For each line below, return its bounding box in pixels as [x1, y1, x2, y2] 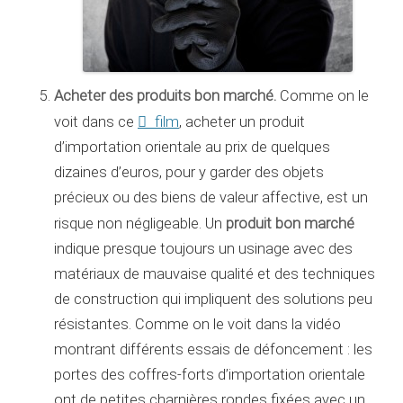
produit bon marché [226, 213, 354, 232]
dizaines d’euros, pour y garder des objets [54, 163, 324, 181]
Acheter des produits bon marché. [54, 85, 280, 104]
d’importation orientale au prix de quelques [54, 138, 330, 156]
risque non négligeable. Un [54, 214, 226, 232]
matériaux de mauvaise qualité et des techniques [54, 264, 375, 282]
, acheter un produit [179, 112, 305, 130]
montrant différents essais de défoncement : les [54, 340, 372, 358]
